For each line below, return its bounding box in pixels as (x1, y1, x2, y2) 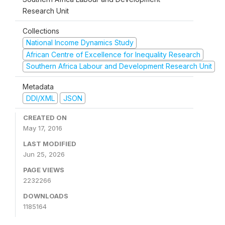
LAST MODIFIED (23, 140, 76, 148)
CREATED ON (23, 114, 67, 122)
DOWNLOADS (23, 192, 68, 200)
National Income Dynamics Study (26, 38, 134, 47)
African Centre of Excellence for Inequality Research (26, 50, 200, 59)
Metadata (23, 82, 54, 91)
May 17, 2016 (23, 124, 62, 132)
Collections (23, 27, 59, 35)
